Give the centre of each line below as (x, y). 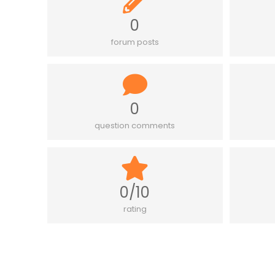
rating (135, 209)
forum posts (135, 42)
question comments (135, 126)
